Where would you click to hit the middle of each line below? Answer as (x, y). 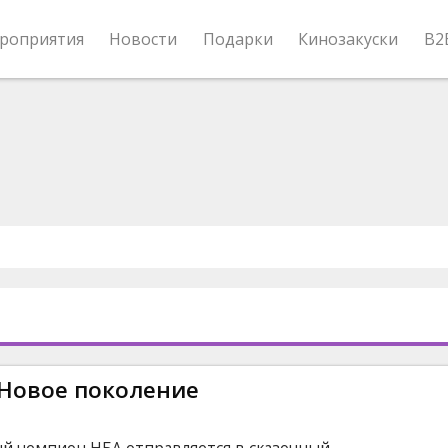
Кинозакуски (348, 39)
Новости (143, 39)
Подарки (237, 39)
